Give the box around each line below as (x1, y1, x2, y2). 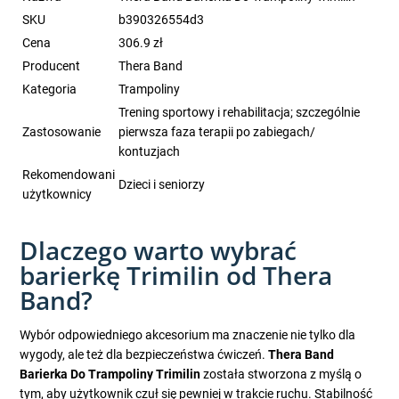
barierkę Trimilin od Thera (20, 258, 333, 293)
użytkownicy (22, 187, 93, 202)
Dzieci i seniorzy (118, 177, 206, 192)
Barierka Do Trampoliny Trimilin (20, 367, 201, 382)
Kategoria (22, 82, 77, 97)
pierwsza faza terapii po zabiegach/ (118, 125, 316, 140)
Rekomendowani (22, 167, 116, 183)
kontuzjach (118, 144, 181, 159)
